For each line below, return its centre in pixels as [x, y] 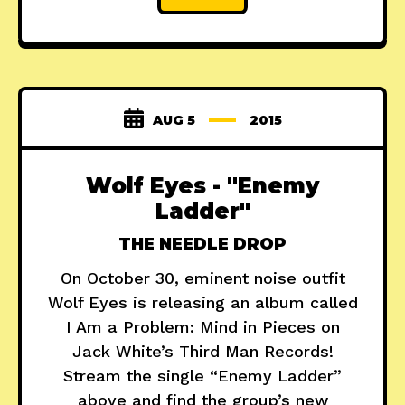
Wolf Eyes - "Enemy [202, 186]
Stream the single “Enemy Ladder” [202, 376]
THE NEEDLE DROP [202, 245]
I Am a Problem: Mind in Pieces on [202, 327]
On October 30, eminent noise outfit [202, 278]
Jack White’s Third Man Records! [202, 352]
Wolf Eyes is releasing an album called [202, 303]
